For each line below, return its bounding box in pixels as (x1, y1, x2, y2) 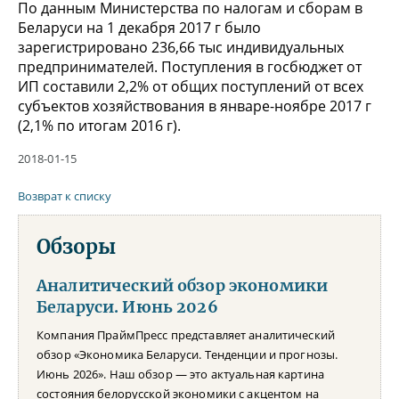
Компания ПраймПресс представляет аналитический (37, 326, 335, 343)
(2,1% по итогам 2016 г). (18, 115, 181, 135)
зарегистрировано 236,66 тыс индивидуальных (18, 37, 344, 57)
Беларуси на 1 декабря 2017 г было (18, 17, 261, 37)
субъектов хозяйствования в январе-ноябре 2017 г (18, 95, 371, 116)
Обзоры (37, 233, 116, 259)
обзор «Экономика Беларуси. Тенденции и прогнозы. (37, 346, 338, 362)
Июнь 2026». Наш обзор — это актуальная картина (37, 365, 324, 382)
